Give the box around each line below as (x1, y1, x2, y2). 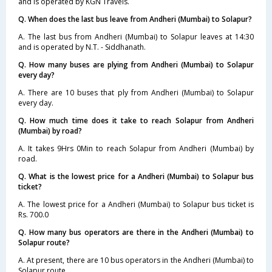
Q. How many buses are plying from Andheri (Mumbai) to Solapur (18, 59, 254, 70)
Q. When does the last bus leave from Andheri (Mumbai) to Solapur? (18, 13, 252, 24)
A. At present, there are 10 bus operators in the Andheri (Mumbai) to (18, 254, 254, 265)
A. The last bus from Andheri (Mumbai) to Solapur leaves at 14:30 (18, 31, 254, 42)
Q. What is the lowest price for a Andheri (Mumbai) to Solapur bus (18, 171, 254, 182)
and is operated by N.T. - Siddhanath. (18, 41, 146, 52)
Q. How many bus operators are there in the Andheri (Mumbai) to (18, 226, 254, 237)
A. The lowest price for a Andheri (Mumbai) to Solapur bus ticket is (18, 199, 254, 209)
